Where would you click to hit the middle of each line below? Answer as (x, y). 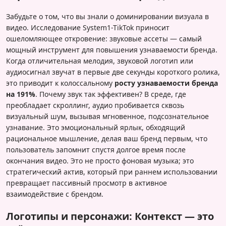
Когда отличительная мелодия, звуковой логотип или (100, 61)
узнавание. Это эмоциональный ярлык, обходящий (96, 128)
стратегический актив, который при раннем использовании (112, 172)
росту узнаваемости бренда (166, 83)
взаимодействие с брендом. (55, 194)
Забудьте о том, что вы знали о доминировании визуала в (107, 17)
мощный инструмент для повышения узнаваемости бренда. (112, 50)
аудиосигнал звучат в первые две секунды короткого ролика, (113, 72)
